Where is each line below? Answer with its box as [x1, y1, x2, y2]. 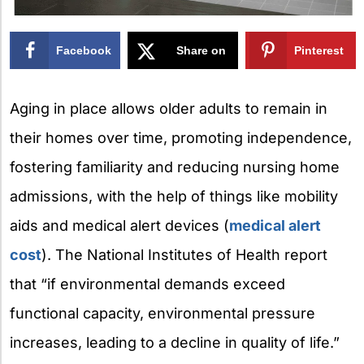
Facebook [56, 43, 112, 57]
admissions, [10, 188, 97, 206]
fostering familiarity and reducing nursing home [10, 158, 340, 176]
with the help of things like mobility [97, 188, 338, 206]
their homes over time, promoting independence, [10, 129, 352, 147]
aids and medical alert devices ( [10, 217, 229, 235]
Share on [176, 43, 227, 57]
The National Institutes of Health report [51, 246, 327, 264]
